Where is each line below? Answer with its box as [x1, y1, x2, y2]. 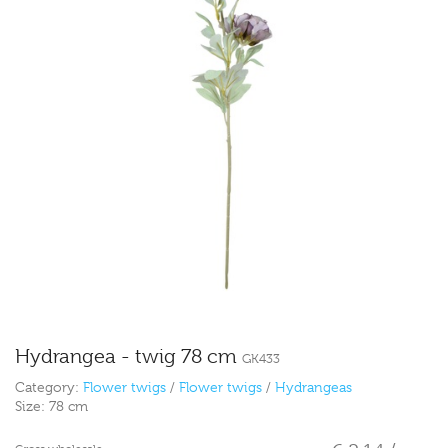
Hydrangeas [275, 379, 352, 396]
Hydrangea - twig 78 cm [15, 345, 242, 369]
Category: [15, 379, 83, 396]
